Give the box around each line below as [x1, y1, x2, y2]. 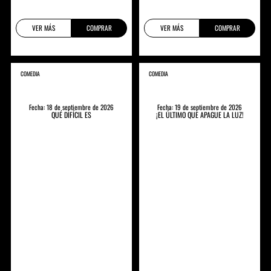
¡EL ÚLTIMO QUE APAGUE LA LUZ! [155, 109, 244, 120]
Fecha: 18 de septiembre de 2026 [28, 102, 114, 112]
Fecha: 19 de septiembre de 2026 [157, 102, 243, 112]
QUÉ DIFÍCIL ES [51, 109, 91, 120]
